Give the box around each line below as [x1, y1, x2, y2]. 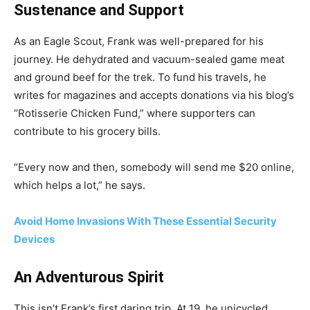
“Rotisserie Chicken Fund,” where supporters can [14, 107, 255, 120]
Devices [14, 232, 55, 246]
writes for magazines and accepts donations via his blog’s [14, 89, 294, 102]
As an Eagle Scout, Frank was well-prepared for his [14, 35, 264, 48]
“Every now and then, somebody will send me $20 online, [14, 161, 294, 174]
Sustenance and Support [14, 1, 184, 19]
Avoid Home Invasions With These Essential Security [14, 215, 277, 228]
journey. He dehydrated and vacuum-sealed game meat [14, 53, 284, 66]
